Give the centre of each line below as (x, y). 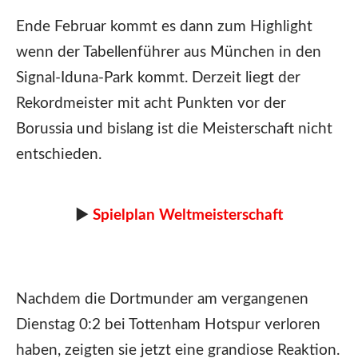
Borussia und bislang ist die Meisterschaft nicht (174, 129)
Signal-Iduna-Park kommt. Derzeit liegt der (158, 78)
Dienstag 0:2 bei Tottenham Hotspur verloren (168, 324)
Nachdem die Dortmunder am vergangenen (162, 299)
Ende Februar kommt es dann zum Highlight (164, 27)
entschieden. (59, 155)
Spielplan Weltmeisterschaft (188, 215)
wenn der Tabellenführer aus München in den (169, 53)
